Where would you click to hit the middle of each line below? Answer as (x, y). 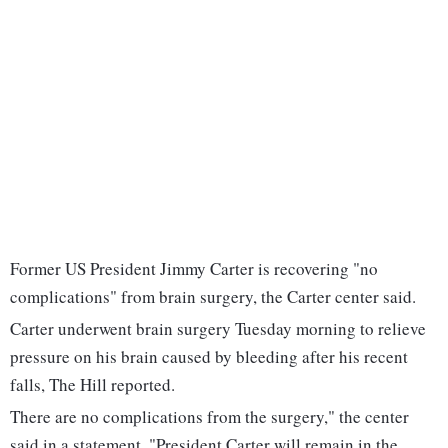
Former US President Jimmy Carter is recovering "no (194, 269)
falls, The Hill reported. (92, 385)
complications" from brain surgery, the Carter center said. (213, 297)
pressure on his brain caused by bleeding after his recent (209, 357)
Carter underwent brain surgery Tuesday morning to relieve (218, 329)
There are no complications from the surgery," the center (209, 417)
